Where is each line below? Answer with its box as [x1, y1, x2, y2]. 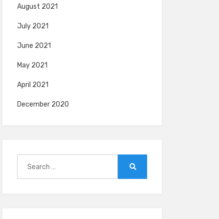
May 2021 [17, 61, 47, 69]
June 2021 [17, 42, 51, 50]
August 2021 [17, 2, 58, 11]
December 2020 [17, 100, 69, 109]
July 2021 [17, 22, 48, 30]
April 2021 [17, 81, 48, 89]
